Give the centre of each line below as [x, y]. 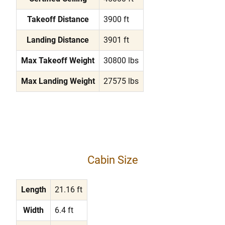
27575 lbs [121, 81]
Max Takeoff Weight [58, 60]
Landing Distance [58, 40]
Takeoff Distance [58, 19]
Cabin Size [113, 160]
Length [33, 189]
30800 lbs [121, 60]
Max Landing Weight [58, 81]
